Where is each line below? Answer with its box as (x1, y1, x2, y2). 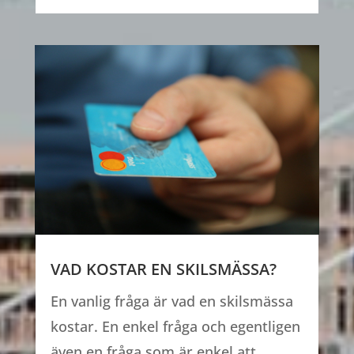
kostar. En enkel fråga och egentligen (50, 317, 300, 337)
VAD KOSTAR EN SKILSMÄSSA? (50, 258, 277, 281)
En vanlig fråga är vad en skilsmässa (50, 292, 293, 311)
